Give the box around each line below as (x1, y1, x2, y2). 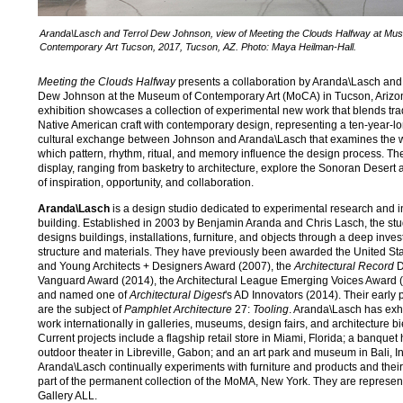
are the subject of (38, 302, 124, 316)
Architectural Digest (130, 288, 225, 301)
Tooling (253, 302, 289, 316)
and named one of (38, 288, 130, 301)
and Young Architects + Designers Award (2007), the (38, 259, 294, 273)
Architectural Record (294, 259, 394, 273)
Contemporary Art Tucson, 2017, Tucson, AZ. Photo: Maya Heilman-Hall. (40, 41, 356, 53)
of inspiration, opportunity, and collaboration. (38, 175, 254, 189)
